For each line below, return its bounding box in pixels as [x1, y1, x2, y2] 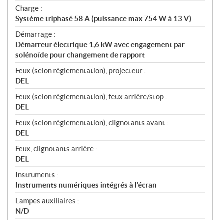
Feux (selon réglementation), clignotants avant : [15, 118, 168, 127]
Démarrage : [15, 30, 55, 39]
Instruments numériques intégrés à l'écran [15, 181, 157, 190]
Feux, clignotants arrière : [15, 144, 97, 153]
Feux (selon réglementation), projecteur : [15, 66, 146, 75]
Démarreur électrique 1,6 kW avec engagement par [15, 40, 185, 49]
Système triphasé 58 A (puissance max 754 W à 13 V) [15, 14, 192, 23]
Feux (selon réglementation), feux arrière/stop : [15, 92, 167, 101]
